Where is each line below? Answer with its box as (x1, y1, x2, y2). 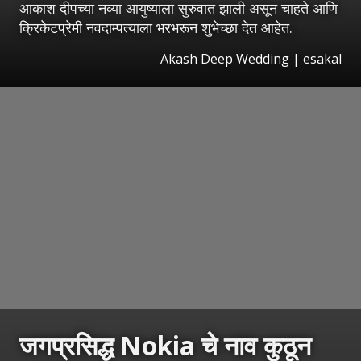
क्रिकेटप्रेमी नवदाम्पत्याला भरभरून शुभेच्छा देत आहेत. (19, 17, 293, 37)
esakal (303, 49, 342, 68)
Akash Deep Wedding (160, 49, 289, 68)
